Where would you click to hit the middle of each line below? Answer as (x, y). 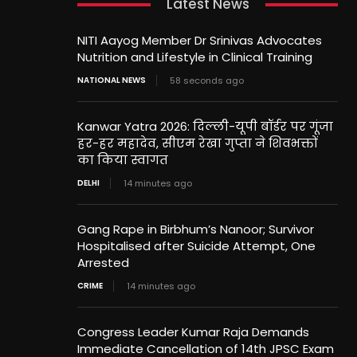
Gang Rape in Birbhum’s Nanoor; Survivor (196, 229)
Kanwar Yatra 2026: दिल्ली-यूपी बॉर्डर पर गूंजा (206, 127)
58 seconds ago (207, 81)
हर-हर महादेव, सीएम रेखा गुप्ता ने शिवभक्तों (198, 143)
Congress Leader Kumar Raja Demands (194, 332)
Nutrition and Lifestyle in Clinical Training (195, 57)
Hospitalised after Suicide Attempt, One (197, 246)
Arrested (104, 263)
